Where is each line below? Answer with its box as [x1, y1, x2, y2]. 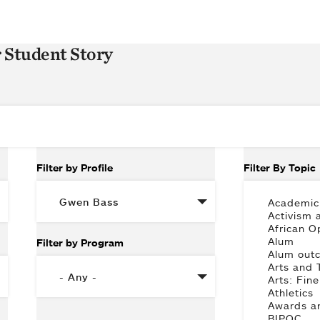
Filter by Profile [36, 161, 113, 174]
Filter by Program [36, 236, 124, 249]
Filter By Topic [243, 161, 316, 174]
